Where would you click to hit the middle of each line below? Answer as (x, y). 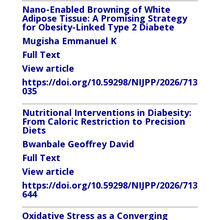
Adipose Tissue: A (61, 18)
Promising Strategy (144, 18)
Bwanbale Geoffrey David (78, 144)
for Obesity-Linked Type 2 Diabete (98, 27)
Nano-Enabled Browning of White (96, 9)
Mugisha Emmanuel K (69, 41)
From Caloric (51, 121)
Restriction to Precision (133, 121)
